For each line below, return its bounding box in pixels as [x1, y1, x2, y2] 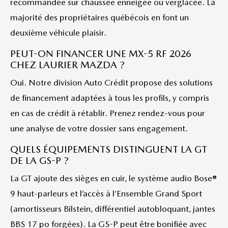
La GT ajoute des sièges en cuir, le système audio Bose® [10, 173, 217, 183]
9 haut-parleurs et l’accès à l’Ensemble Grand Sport [10, 188, 202, 198]
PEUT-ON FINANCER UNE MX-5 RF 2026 [10, 48, 191, 60]
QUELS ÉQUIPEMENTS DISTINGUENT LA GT [10, 144, 207, 155]
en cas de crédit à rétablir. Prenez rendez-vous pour [10, 108, 205, 118]
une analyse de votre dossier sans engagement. [10, 123, 188, 133]
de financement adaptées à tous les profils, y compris [10, 93, 209, 103]
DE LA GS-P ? [10, 155, 69, 166]
